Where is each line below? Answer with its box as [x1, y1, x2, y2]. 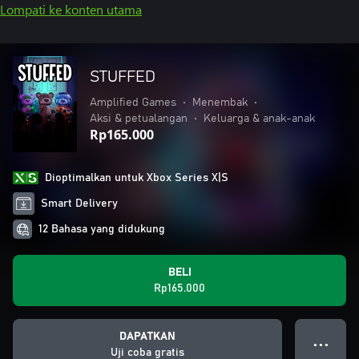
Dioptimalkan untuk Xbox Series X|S [45, 172, 228, 184]
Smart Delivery [41, 198, 119, 209]
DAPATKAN [119, 331, 175, 342]
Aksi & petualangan [90, 113, 188, 124]
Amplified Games [90, 97, 176, 108]
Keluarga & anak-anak [204, 113, 315, 124]
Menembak [192, 97, 248, 108]
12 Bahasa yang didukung [38, 224, 165, 235]
